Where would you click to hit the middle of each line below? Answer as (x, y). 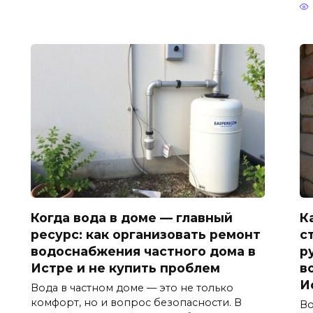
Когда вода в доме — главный (132, 217)
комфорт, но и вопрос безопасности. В (136, 303)
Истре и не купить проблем (125, 268)
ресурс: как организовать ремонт (146, 234)
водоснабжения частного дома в (143, 251)
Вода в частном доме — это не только (132, 288)
